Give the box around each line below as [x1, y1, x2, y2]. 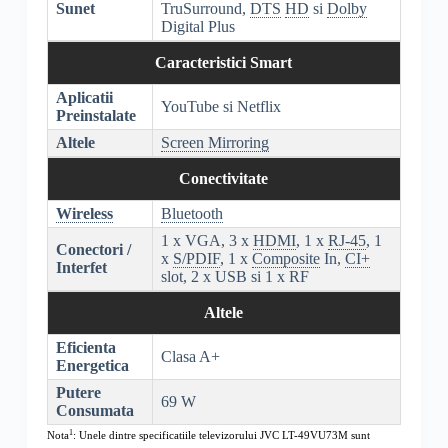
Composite [251, 250, 320, 268]
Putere [55, 384, 101, 402]
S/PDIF [172, 250, 220, 268]
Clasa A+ [160, 348, 220, 366]
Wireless [55, 205, 113, 223]
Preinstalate [55, 107, 136, 125]
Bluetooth [160, 205, 223, 223]
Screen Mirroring [160, 134, 269, 152]
